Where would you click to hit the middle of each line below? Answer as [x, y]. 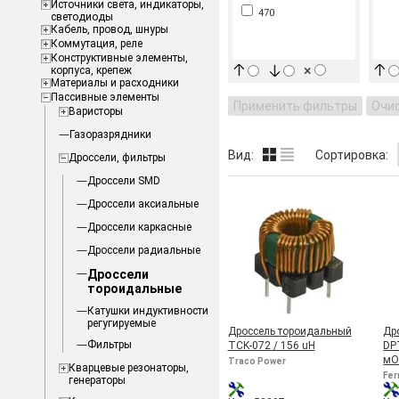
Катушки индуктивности [147, 311]
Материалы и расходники [114, 83]
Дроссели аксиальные [142, 204]
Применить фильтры [295, 106]
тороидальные [134, 289]
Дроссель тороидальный [289, 331]
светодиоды [81, 17]
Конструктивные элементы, [119, 58]
